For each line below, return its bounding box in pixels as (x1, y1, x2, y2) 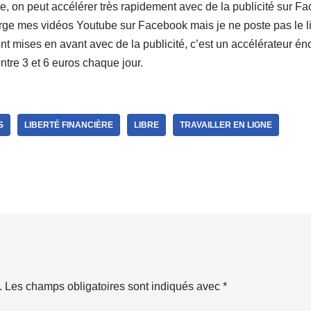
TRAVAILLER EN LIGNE (180, 119, 272, 130)
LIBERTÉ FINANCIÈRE (24, 119, 113, 130)
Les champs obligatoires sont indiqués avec (5, 280, 223, 292)
